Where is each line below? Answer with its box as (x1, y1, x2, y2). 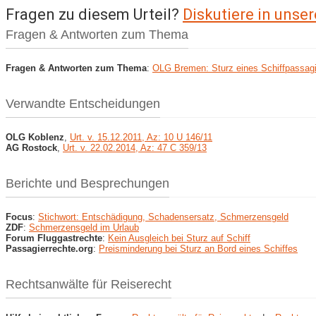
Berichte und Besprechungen (6, 176, 169, 190)
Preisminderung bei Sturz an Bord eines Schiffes (99, 243, 298, 254)
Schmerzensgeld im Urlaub (29, 221, 139, 233)
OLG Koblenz (6, 131, 64, 142)
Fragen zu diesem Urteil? (6, 5, 183, 23)
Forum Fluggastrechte (6, 232, 102, 243)
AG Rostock (6, 142, 57, 153)
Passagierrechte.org (6, 243, 93, 254)
